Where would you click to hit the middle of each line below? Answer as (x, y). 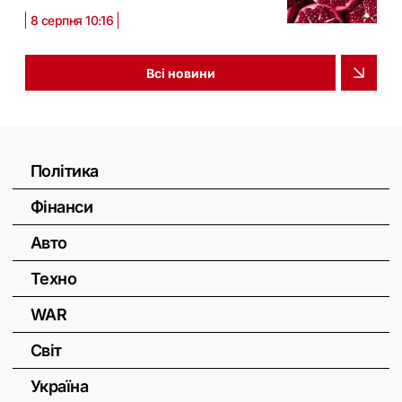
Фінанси (62, 207)
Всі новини (180, 73)
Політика (65, 171)
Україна (60, 387)
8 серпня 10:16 (72, 21)
